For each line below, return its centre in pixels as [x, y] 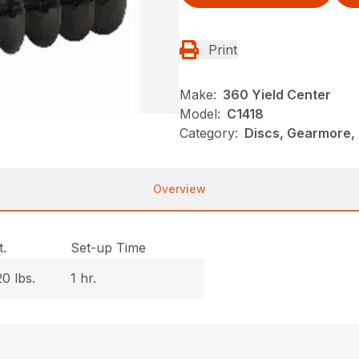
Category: [209, 133]
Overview [179, 188]
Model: [200, 113]
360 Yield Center [277, 94]
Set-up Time [109, 247]
